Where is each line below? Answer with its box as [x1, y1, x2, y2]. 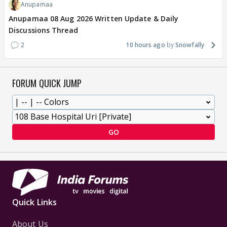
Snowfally [175, 41, 204, 50]
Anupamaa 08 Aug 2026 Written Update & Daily [9, 14, 179, 24]
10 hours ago [126, 41, 165, 50]
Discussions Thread [9, 25, 78, 35]
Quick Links [12, 197, 57, 208]
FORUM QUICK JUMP [12, 77, 82, 90]
